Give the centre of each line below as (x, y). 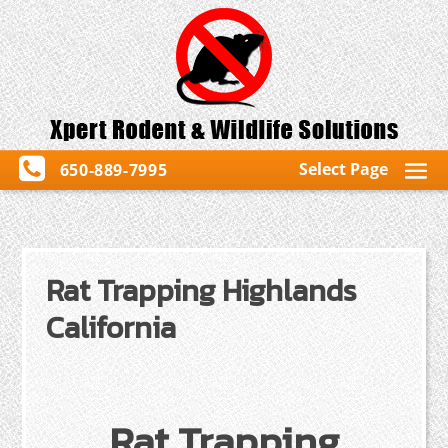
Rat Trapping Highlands (202, 290)
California (111, 327)
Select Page (343, 169)
